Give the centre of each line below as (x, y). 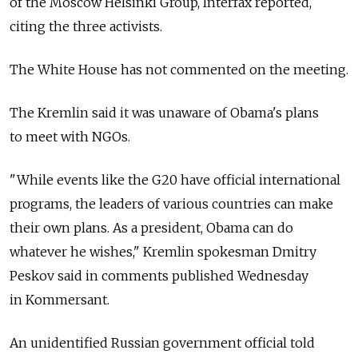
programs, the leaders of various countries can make (171, 203)
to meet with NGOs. (70, 136)
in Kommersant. (60, 299)
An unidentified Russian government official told (162, 342)
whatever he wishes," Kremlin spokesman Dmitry (163, 251)
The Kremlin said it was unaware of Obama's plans (164, 112)
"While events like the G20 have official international (175, 179)
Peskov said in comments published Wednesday (159, 275)
